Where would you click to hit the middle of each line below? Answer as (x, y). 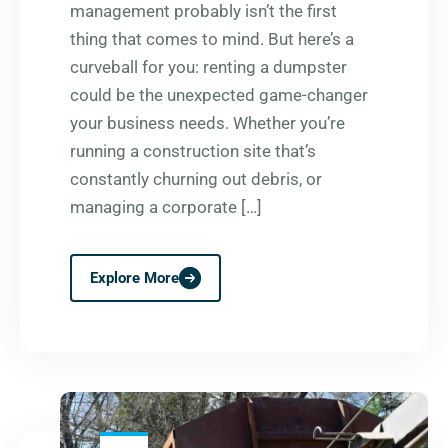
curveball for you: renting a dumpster (208, 67)
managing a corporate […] (166, 207)
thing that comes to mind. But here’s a (212, 39)
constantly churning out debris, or (196, 179)
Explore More (134, 278)
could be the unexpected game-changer (219, 95)
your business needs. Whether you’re (207, 123)
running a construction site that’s (193, 151)
